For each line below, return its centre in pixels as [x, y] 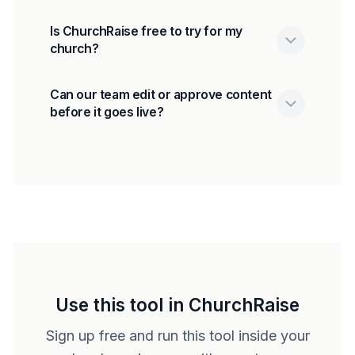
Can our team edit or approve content [161, 94]
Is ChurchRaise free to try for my [146, 31]
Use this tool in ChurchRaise [177, 304]
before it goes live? [107, 112]
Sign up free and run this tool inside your [177, 335]
